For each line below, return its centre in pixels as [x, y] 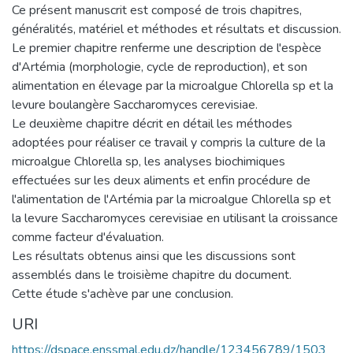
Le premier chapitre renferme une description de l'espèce [167, 48]
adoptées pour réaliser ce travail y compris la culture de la [169, 142]
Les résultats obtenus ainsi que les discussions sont [154, 256]
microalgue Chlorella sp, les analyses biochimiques [149, 161]
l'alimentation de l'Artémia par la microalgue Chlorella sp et [171, 199]
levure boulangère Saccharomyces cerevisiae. [135, 104]
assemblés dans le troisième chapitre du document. [152, 275]
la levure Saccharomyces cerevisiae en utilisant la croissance [175, 218]
